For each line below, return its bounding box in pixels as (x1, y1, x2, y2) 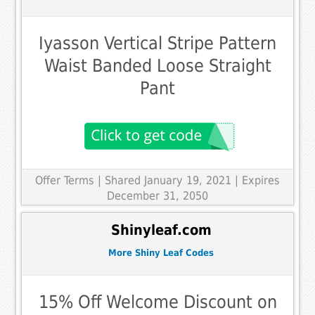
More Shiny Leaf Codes (108, 247, 214, 259)
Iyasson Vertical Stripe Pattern (39, 33, 276, 54)
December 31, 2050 (107, 189, 208, 203)
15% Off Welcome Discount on (38, 291, 277, 312)
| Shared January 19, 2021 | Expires (98, 174, 280, 188)
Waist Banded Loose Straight (44, 56, 271, 77)
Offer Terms (35, 174, 94, 188)
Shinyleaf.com (110, 221, 212, 238)
